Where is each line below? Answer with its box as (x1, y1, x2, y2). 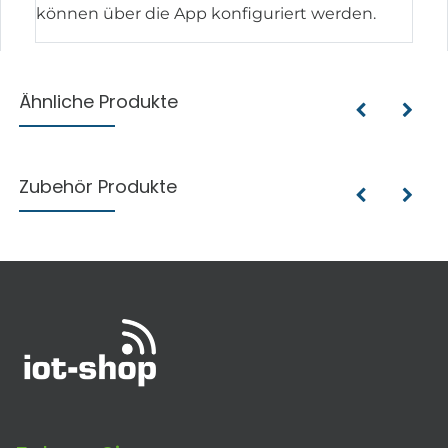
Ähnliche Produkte (19, 89, 179, 115)
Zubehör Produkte (19, 174, 178, 200)
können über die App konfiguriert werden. (36, 4, 377, 24)
